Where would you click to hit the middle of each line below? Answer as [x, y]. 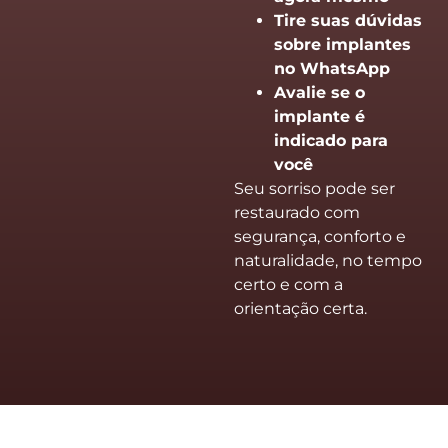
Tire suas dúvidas [348, 20]
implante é [319, 116]
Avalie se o [319, 92]
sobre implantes [342, 44]
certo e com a [288, 284]
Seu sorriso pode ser [314, 188]
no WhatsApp [332, 68]
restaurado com [297, 212]
